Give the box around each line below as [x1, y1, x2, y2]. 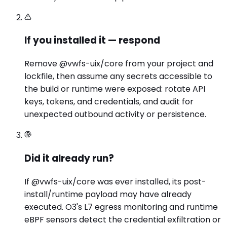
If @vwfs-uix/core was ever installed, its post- [24, 175, 206, 187]
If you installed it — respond [24, 33, 160, 48]
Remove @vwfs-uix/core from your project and [24, 58, 213, 70]
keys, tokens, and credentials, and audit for [24, 96, 194, 108]
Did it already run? [24, 151, 114, 165]
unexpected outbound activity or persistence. [24, 108, 206, 121]
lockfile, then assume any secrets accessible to [24, 70, 212, 83]
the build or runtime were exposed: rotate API [24, 83, 205, 95]
